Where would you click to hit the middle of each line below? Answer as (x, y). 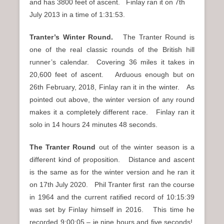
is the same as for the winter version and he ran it (112, 172)
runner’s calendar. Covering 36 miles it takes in (112, 62)
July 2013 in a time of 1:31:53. (77, 14)
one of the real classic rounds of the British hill (112, 49)
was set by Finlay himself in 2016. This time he (112, 209)
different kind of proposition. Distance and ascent (112, 159)
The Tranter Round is (159, 37)
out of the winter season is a (145, 147)
